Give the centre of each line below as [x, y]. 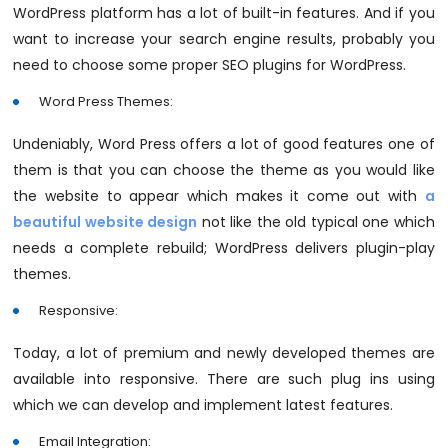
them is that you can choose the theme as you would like [224, 170]
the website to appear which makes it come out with [219, 196]
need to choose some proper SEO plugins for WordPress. [210, 65]
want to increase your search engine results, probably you [224, 39]
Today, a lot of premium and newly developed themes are [224, 353]
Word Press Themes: [106, 101]
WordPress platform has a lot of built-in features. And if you [224, 13]
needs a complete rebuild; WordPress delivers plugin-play [224, 248]
